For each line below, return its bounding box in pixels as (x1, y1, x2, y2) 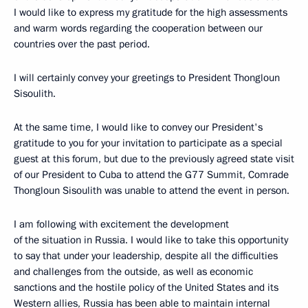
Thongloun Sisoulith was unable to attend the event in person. (14, 184, 289, 197)
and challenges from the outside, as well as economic (14, 265, 253, 278)
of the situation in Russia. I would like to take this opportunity (14, 233, 288, 247)
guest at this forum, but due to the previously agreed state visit (14, 152, 294, 166)
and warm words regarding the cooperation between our (14, 21, 263, 35)
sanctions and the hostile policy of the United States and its (14, 280, 278, 294)
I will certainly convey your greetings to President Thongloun (14, 71, 280, 85)
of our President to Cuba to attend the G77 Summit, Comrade (14, 168, 289, 181)
